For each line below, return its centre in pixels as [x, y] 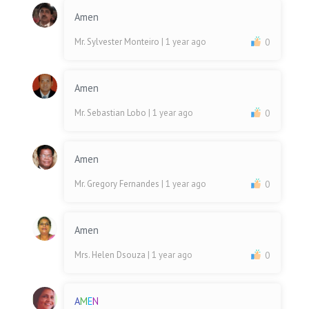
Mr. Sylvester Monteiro [118, 42]
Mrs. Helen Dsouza [111, 255]
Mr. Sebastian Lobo [112, 113]
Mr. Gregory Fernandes [118, 184]
